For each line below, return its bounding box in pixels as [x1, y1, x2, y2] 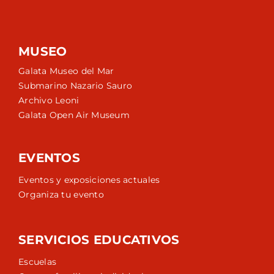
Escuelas [18, 256, 57, 267]
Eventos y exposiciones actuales [18, 174, 160, 185]
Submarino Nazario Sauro [18, 80, 133, 91]
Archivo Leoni [18, 95, 80, 106]
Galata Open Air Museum [18, 109, 130, 120]
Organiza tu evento [18, 189, 104, 200]
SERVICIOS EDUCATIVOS [18, 232, 180, 247]
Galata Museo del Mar [18, 65, 114, 76]
